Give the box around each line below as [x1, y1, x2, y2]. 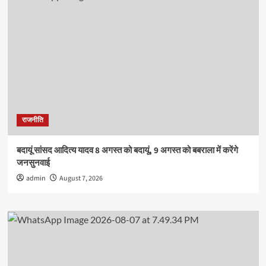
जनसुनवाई [16, 156, 50, 169]
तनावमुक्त [50, 1, 75, 11]
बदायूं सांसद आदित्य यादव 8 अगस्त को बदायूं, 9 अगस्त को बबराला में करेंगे [16, 144, 238, 157]
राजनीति [21, 115, 43, 125]
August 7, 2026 [59, 173, 103, 183]
